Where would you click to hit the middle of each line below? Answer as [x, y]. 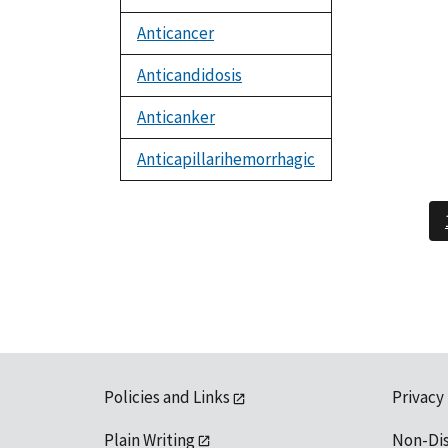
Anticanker [176, 117]
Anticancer [175, 33]
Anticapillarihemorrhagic [226, 159]
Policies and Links [167, 397]
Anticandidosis [189, 75]
